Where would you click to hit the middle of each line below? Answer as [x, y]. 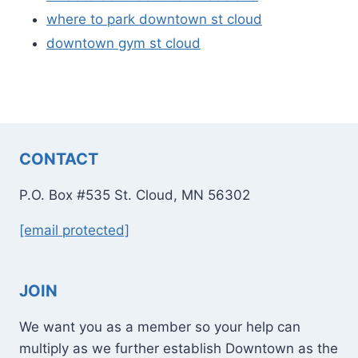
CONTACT [59, 159]
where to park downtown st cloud [154, 19]
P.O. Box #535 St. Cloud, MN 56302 [135, 195]
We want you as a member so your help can [160, 327]
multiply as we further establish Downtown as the [179, 348]
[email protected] [74, 230]
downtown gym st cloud [123, 43]
